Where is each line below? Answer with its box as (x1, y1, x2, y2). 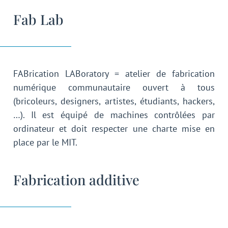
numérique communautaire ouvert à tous (13, 81, 215, 94)
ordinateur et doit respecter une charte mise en (13, 123, 215, 135)
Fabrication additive (13, 170, 139, 189)
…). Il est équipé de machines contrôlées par (13, 109, 215, 121)
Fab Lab (13, 10, 64, 29)
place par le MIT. (13, 136, 77, 149)
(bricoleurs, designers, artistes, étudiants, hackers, (13, 95, 215, 107)
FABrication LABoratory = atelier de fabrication (13, 68, 215, 80)
